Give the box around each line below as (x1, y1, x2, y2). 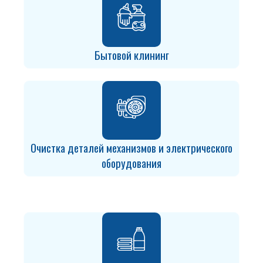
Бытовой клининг (95, 46, 168, 63)
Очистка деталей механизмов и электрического (31, 139, 232, 156)
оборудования (102, 154, 161, 171)
